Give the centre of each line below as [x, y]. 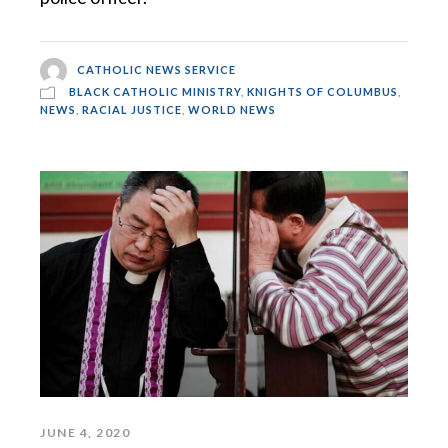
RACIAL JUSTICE [132, 110]
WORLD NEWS [232, 110]
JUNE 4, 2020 [85, 433]
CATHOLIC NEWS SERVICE [156, 69]
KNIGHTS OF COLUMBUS [322, 92]
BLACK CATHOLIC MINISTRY [155, 92]
